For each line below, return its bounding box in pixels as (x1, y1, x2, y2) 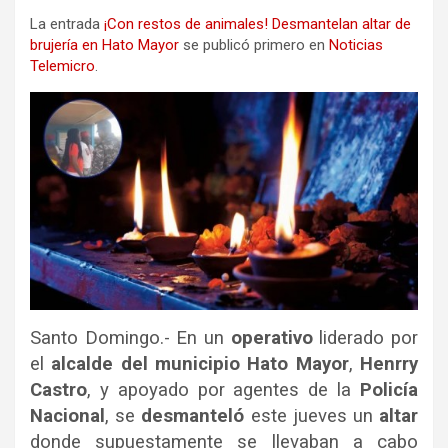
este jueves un (244, 405, 380, 428)
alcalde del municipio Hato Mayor (51, 353, 349, 376)
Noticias (329, 36, 383, 54)
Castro (30, 379, 87, 402)
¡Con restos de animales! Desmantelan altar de (104, 15, 411, 33)
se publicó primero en (179, 36, 329, 54)
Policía (360, 379, 418, 402)
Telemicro (30, 57, 95, 75)
